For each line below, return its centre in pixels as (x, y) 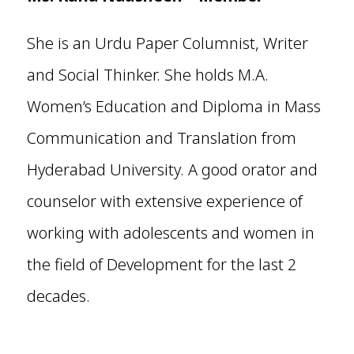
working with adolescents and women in (170, 233)
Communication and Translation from (161, 138)
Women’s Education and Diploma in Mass (173, 107)
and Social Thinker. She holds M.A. (147, 75)
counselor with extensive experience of (164, 201)
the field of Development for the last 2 (161, 265)
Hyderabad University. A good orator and (172, 170)
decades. (58, 296)
